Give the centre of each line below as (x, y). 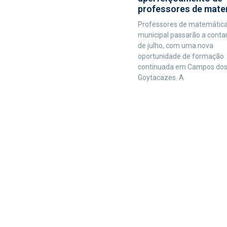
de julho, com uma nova (175, 45)
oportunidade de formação (181, 56)
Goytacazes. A (161, 77)
